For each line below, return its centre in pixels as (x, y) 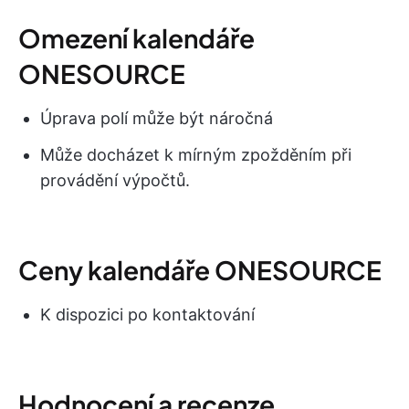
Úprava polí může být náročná (157, 119)
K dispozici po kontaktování (147, 315)
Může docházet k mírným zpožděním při (196, 155)
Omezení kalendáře (136, 38)
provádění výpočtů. (115, 181)
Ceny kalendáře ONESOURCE (200, 270)
